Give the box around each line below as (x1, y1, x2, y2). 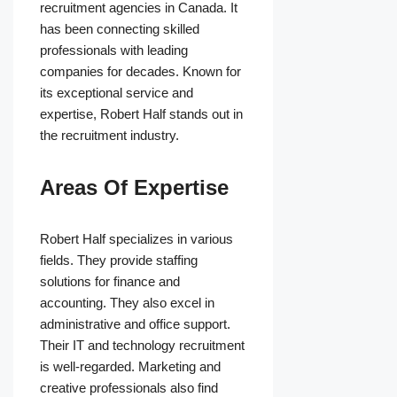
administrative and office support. (40, 316, 230, 332)
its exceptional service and (40, 85, 193, 101)
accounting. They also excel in (40, 295, 214, 311)
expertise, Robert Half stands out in (40, 106, 243, 122)
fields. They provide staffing (40, 253, 198, 269)
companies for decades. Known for (40, 64, 241, 80)
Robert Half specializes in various (40, 231, 233, 247)
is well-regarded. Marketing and (40, 359, 221, 375)
